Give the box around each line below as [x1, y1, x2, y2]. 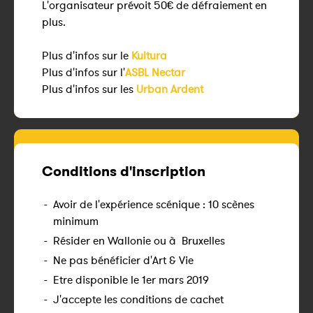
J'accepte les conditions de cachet [53, 292, 224, 306]
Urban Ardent [136, 82, 203, 96]
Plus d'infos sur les [42, 82, 136, 96]
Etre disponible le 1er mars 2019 [53, 272, 209, 286]
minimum [53, 214, 99, 228]
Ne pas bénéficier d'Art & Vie [53, 253, 194, 267]
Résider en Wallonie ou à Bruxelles [53, 233, 225, 247]
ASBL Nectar [125, 65, 185, 79]
